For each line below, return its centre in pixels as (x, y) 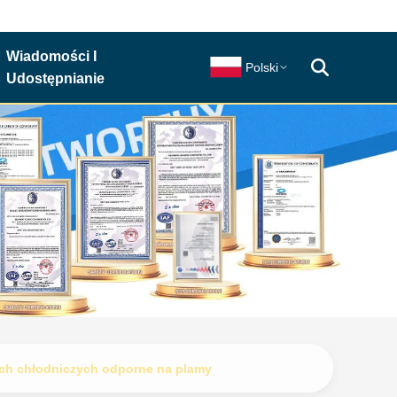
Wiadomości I (51, 56)
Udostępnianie (55, 78)
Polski (261, 67)
